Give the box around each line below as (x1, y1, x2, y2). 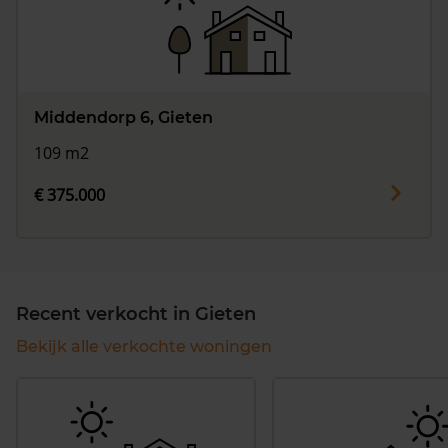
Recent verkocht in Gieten (16, 303, 256, 326)
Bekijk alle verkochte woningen (16, 337, 272, 357)
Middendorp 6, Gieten (34, 107, 213, 127)
